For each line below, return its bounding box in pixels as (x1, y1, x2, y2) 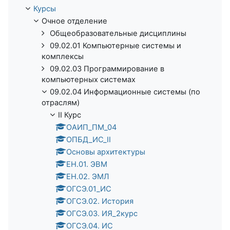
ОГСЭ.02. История (66, 196, 133, 206)
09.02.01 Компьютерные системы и (50, 41, 181, 50)
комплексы (42, 51, 84, 61)
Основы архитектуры (66, 147, 145, 157)
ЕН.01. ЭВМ (66, 159, 107, 169)
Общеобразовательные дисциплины (50, 28, 186, 38)
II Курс (58, 110, 81, 120)
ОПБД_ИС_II (66, 135, 111, 144)
